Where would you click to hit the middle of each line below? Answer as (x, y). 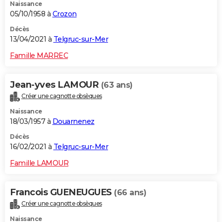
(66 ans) (130, 193)
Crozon (64, 14)
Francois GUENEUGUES (62, 193)
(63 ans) (117, 85)
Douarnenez (73, 122)
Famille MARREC (39, 56)
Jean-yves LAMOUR (55, 85)
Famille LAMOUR (39, 163)
